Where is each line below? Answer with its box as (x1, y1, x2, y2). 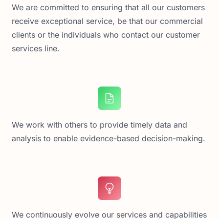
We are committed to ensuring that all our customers (12, 2, 205, 12)
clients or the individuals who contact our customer (12, 30, 200, 40)
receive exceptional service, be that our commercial (12, 16, 203, 26)
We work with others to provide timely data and (12, 120, 187, 130)
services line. (12, 44, 60, 53)
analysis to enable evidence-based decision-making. (12, 133, 205, 143)
